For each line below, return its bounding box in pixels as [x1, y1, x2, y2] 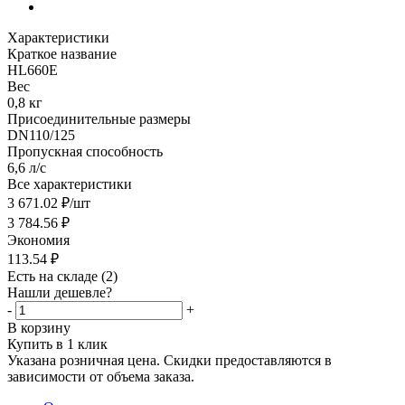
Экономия [7, 231, 70, 248]
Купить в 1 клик [7, 335, 108, 352]
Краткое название [7, 45, 117, 61]
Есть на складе [7, 268, 101, 284]
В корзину [7, 319, 71, 335]
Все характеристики [7, 175, 132, 192]
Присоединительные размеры [7, 110, 191, 127]
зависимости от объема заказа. [7, 368, 194, 384]
